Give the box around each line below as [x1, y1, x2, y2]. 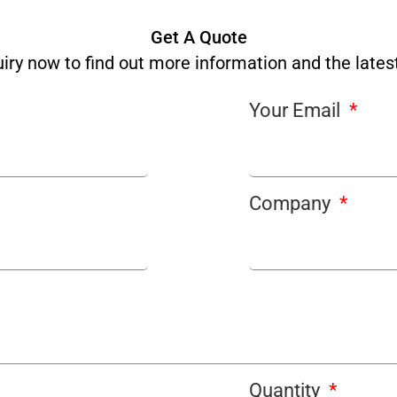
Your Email [249, 99, 346, 122]
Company [249, 192, 336, 215]
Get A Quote [150, 27, 247, 49]
